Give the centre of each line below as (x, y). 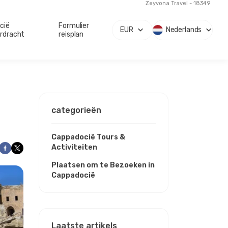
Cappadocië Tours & (88, 137)
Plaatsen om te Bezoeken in (103, 165)
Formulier (74, 25)
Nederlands (184, 30)
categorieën (76, 110)
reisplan (71, 34)
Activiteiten (74, 148)
